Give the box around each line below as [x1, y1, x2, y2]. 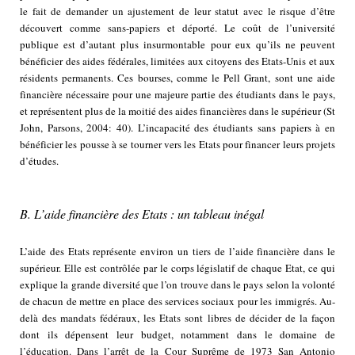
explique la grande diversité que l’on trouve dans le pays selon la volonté [20, 277, 335, 292]
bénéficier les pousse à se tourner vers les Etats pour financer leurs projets [20, 137, 335, 152]
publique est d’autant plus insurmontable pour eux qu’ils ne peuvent [20, 37, 335, 52]
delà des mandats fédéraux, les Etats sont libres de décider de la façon [20, 311, 335, 326]
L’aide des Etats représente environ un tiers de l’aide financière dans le [20, 244, 335, 259]
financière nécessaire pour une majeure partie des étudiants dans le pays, [20, 87, 335, 102]
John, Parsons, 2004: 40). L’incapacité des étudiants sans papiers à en [20, 120, 335, 136]
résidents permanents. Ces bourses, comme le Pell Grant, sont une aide [20, 71, 335, 86]
